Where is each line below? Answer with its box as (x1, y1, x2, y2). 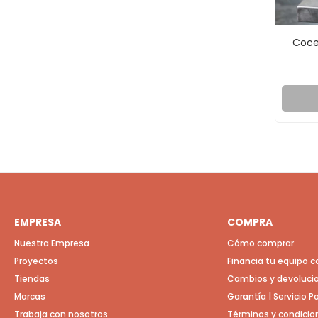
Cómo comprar (226, 237, 294, 249)
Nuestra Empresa (14, 237, 89, 249)
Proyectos (14, 255, 58, 267)
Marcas (14, 290, 45, 302)
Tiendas (14, 273, 50, 285)
